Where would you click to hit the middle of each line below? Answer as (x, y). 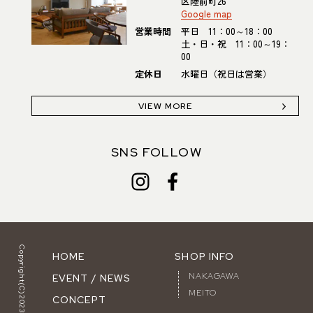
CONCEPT (79, 300)
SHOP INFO (205, 257)
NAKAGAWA (214, 276)
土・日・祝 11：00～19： (235, 44)
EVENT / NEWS (92, 278)
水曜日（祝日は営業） (226, 74)
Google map (206, 14)
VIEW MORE (165, 106)
